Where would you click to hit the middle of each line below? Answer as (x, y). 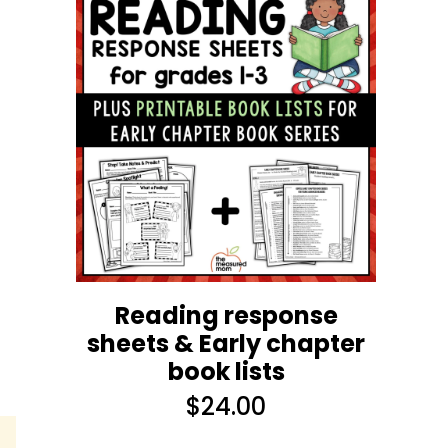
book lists (226, 371)
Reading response (226, 315)
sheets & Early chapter (226, 343)
